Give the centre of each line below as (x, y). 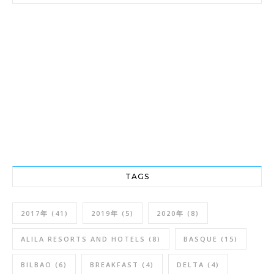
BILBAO (36, 264)
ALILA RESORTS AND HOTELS (83, 239)
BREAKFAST (114, 264)
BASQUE (201, 239)
